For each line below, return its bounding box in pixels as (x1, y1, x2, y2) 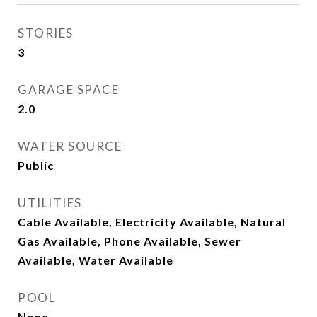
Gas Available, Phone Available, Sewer (18, 234, 241, 248)
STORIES (18, 25, 74, 40)
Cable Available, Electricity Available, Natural (18, 215, 286, 229)
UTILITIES (18, 195, 82, 210)
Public (18, 158, 54, 172)
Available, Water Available (18, 253, 173, 267)
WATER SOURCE (18, 139, 122, 154)
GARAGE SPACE (18, 82, 119, 97)
